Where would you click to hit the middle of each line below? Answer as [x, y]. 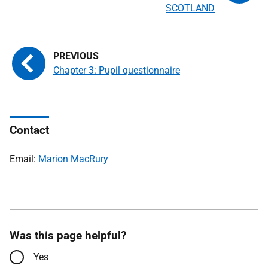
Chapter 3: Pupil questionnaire [117, 70]
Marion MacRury [73, 159]
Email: [24, 159]
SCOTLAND [190, 8]
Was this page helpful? [68, 235]
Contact [29, 130]
